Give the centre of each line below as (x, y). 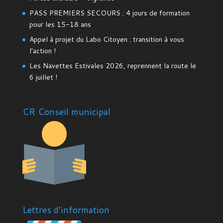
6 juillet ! (43, 77)
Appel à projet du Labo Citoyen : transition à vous (107, 39)
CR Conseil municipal (66, 112)
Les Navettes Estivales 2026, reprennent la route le (112, 66)
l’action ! (42, 51)
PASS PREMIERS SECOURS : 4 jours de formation (109, 13)
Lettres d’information (66, 210)
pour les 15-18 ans (60, 24)
